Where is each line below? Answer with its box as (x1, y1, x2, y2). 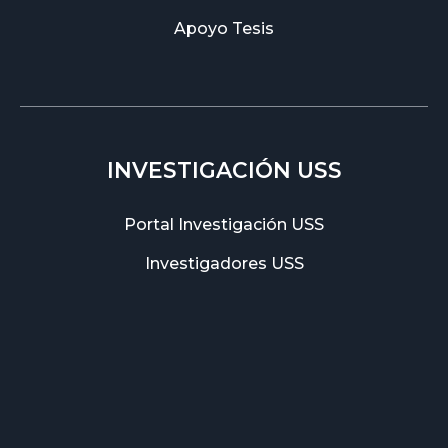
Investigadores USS (144, 254, 304, 273)
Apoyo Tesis (174, 19, 274, 38)
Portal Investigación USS (124, 215, 324, 234)
